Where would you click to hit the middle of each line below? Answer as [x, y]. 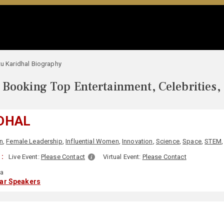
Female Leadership [34, 141]
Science [167, 141]
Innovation [137, 141]
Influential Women [92, 141]
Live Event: [25, 157]
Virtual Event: [123, 157]
